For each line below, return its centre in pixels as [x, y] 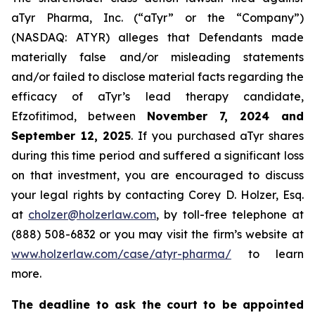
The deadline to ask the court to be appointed [157, 304]
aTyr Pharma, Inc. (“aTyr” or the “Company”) [157, 18]
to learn [268, 254]
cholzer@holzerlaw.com [92, 214]
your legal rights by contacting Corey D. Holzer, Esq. [157, 195]
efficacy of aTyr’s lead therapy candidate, [157, 96]
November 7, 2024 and [225, 116]
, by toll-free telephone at [230, 214]
